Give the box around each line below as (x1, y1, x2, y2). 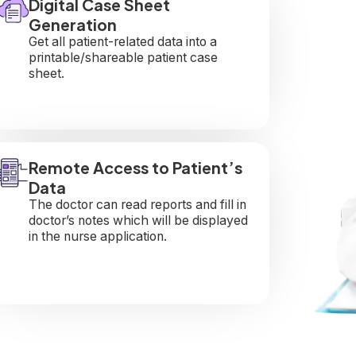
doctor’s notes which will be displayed (28, 212, 248, 228)
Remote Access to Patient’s (28, 157, 242, 177)
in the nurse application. (28, 228, 167, 244)
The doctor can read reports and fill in (28, 196, 246, 212)
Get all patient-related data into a (28, 33, 217, 49)
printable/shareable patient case (28, 49, 218, 65)
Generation (28, 14, 117, 34)
